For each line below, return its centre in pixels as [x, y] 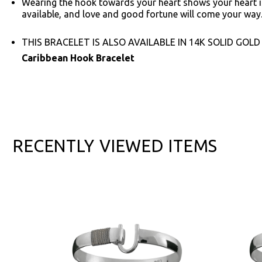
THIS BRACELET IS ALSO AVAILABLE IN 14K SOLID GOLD [141, 42]
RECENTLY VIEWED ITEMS [116, 145]
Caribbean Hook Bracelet [78, 58]
